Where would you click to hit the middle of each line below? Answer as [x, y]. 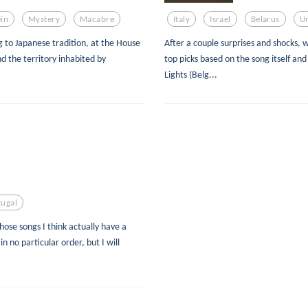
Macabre [97, 19]
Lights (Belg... [191, 75]
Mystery [44, 19]
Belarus [265, 19]
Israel [220, 19]
